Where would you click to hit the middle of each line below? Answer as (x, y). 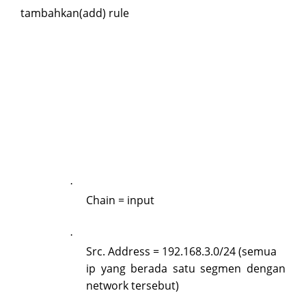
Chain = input (120, 200)
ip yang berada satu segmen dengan (186, 269)
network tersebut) (133, 286)
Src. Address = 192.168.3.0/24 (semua (181, 252)
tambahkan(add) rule (75, 13)
